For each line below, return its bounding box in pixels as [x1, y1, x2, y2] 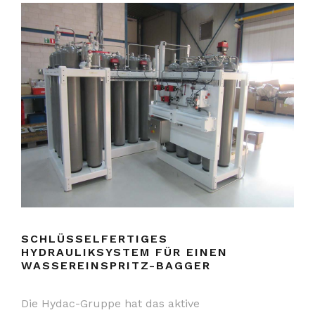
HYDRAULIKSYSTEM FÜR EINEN [21, 245, 228, 259]
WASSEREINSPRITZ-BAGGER [21, 258, 211, 272]
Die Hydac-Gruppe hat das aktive [21, 296, 200, 310]
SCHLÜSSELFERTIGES [21, 231, 168, 245]
